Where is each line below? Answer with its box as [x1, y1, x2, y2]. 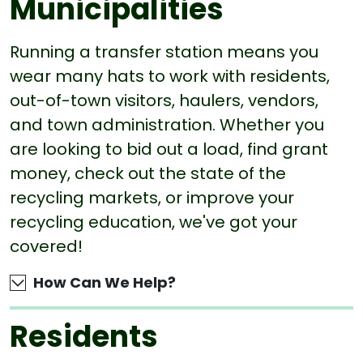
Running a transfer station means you [10, 41, 318, 63]
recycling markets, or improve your [10, 186, 294, 209]
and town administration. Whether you [10, 113, 324, 136]
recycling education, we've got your [10, 211, 297, 233]
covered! [10, 235, 87, 258]
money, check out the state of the [10, 162, 286, 185]
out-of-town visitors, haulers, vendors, [10, 89, 318, 112]
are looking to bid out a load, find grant [10, 138, 328, 160]
